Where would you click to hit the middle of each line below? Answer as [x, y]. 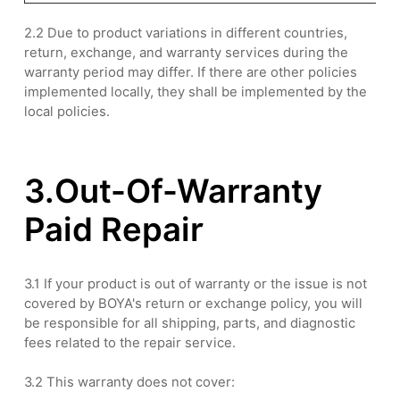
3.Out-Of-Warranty [174, 192]
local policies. [67, 112]
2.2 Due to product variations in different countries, [186, 33]
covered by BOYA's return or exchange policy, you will [194, 303]
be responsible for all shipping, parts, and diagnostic [190, 322]
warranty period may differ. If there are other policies [191, 72]
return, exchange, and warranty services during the [187, 53]
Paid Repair [114, 230]
